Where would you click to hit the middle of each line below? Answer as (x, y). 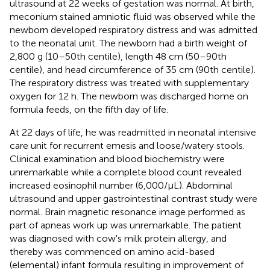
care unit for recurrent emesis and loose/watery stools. (127, 145)
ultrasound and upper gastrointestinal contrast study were (133, 198)
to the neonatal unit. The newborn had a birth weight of (128, 43)
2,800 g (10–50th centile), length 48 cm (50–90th (118, 56)
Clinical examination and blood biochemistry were (117, 159)
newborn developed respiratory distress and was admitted (133, 30)
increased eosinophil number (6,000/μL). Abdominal (121, 185)
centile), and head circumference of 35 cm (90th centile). (133, 69)
